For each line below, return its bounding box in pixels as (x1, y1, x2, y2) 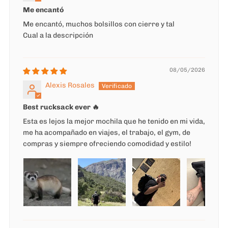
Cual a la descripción (23, 31, 93, 40)
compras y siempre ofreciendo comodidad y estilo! (23, 139, 191, 149)
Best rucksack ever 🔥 (23, 103, 99, 112)
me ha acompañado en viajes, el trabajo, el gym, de (23, 128, 190, 137)
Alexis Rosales (45, 81, 95, 90)
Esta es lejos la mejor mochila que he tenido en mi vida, (23, 117, 205, 126)
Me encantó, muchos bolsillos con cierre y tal (23, 20, 175, 29)
